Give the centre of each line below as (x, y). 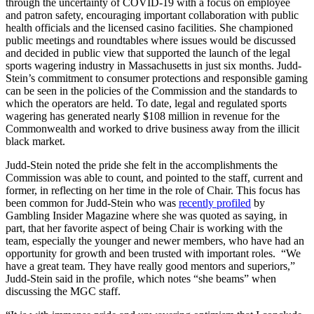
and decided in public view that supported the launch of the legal (148, 53)
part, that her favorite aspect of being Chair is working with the (144, 228)
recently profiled (215, 203)
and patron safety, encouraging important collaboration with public (152, 15)
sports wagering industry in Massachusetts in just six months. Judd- (153, 66)
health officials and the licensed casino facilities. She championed (149, 28)
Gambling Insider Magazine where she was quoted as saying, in (146, 216)
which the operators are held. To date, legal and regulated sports (146, 104)
